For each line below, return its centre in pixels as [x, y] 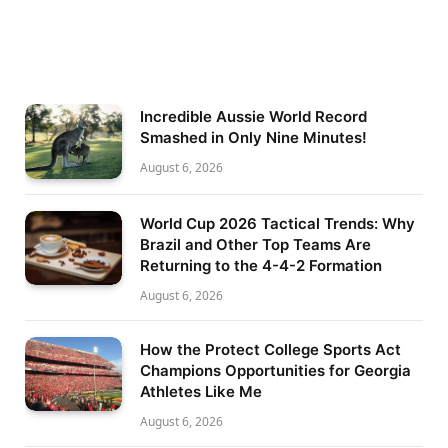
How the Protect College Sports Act [270, 349]
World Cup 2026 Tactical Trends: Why [277, 223]
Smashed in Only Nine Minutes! [253, 138]
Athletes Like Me [201, 391]
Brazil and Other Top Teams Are [255, 244]
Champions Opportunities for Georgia [275, 370]
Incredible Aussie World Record [253, 117]
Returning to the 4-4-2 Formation [261, 265]
